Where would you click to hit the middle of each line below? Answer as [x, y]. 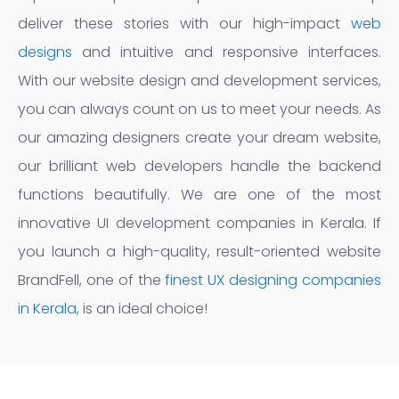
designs [45, 52]
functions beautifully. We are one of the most [199, 194]
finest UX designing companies [273, 280]
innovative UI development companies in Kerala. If [199, 223]
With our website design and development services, [199, 80]
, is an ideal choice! [142, 308]
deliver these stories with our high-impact [184, 23]
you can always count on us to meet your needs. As [199, 109]
